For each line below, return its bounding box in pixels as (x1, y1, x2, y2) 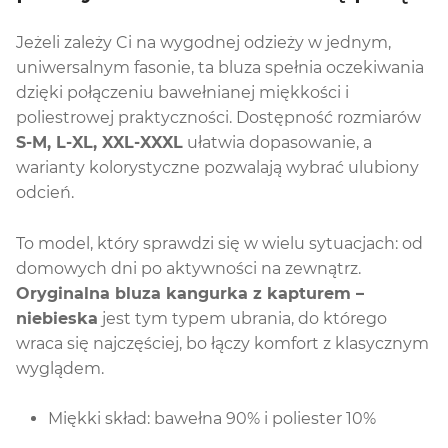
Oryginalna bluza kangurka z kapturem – (16, 284, 364, 304)
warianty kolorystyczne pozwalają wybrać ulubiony (16, 158, 419, 178)
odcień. (16, 183, 74, 203)
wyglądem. (16, 359, 104, 379)
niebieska (16, 309, 98, 329)
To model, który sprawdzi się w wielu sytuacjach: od (16, 234, 423, 254)
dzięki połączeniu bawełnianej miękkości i (16, 83, 349, 103)
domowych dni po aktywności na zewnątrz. (16, 259, 361, 279)
